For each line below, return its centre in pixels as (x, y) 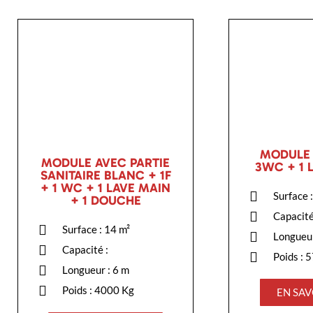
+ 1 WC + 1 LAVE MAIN (106, 188)
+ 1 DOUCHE (105, 200)
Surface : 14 (90, 229)
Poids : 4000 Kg (98, 290)
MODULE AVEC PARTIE (106, 162)
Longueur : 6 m (96, 269)
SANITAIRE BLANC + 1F (105, 175)
